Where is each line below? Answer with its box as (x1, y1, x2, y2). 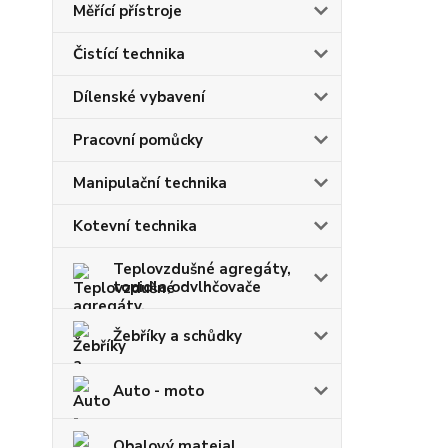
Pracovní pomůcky (73, 130, 203, 150)
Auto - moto (113, 381, 204, 401)
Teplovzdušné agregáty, (113, 259, 291, 279)
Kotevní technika (73, 216, 197, 236)
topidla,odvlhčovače (113, 277, 261, 297)
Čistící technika (73, 44, 185, 64)
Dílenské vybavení (73, 87, 205, 107)
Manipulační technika (73, 173, 227, 193)
